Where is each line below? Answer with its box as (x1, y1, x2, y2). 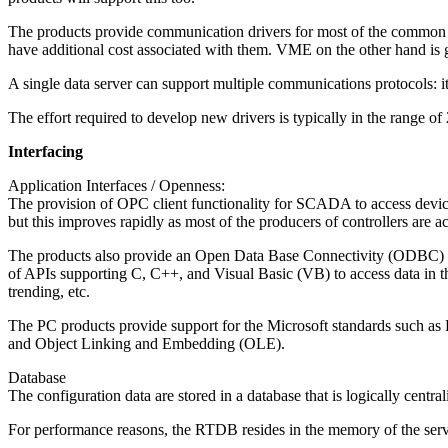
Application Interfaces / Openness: (8, 177, 225, 194)
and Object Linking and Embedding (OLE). (8, 335, 285, 352)
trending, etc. (8, 283, 90, 300)
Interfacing (8, 143, 83, 160)
